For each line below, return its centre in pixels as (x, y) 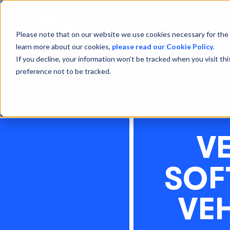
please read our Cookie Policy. (163, 46)
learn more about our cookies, (64, 46)
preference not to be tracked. (63, 71)
